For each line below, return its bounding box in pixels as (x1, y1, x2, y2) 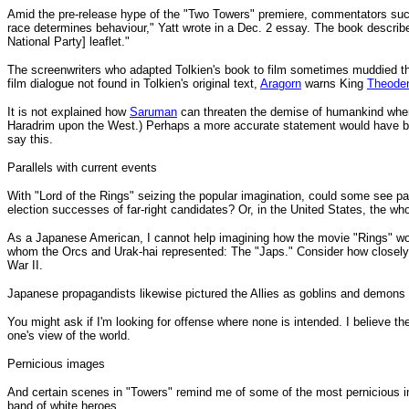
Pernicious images (7, 357, 105, 371)
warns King (301, 77, 367, 90)
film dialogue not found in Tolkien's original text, (7, 77, 260, 90)
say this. (7, 132, 53, 146)
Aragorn (260, 77, 301, 90)
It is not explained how (7, 105, 130, 119)
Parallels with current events (7, 161, 157, 174)
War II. (7, 258, 43, 272)
